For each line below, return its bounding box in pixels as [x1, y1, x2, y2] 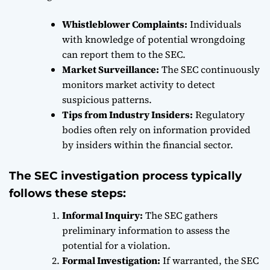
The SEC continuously [159, 62, 260, 76]
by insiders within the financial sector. [62, 137, 233, 151]
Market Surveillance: [62, 62, 159, 76]
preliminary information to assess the [62, 223, 230, 237]
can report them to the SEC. [62, 47, 186, 61]
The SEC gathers [143, 208, 218, 222]
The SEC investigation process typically [9, 168, 242, 183]
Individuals [187, 17, 241, 31]
